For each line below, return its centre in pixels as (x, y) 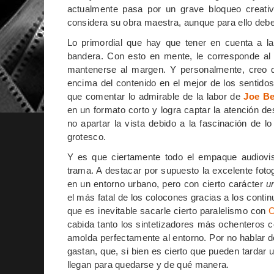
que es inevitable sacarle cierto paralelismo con (168, 210)
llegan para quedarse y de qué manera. (148, 264)
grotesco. (87, 136)
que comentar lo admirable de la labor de (155, 96)
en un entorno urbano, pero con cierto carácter (167, 183)
